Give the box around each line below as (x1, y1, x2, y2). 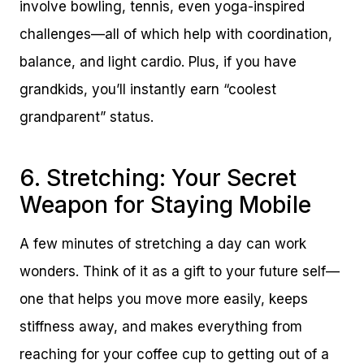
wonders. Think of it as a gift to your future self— (19, 262, 340, 279)
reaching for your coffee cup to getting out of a (19, 345, 329, 362)
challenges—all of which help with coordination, (19, 25, 332, 42)
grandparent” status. (19, 108, 154, 125)
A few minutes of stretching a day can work (19, 235, 306, 252)
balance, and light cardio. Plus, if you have (19, 53, 297, 70)
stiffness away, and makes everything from (19, 318, 302, 335)
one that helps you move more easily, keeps (19, 290, 308, 307)
